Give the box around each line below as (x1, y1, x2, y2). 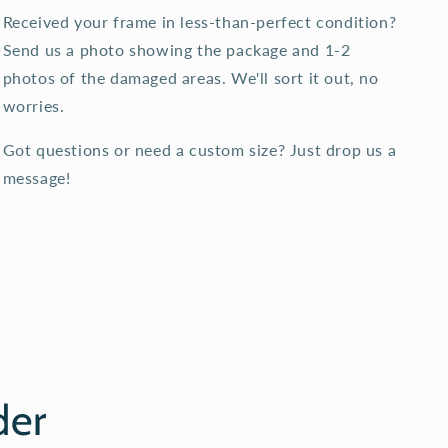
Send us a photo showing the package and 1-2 (2, 40, 351, 59)
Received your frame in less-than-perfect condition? (2, 12, 397, 31)
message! (2, 168, 71, 187)
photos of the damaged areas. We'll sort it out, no (2, 68, 379, 87)
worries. (2, 96, 65, 115)
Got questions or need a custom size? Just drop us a (2, 140, 397, 159)
